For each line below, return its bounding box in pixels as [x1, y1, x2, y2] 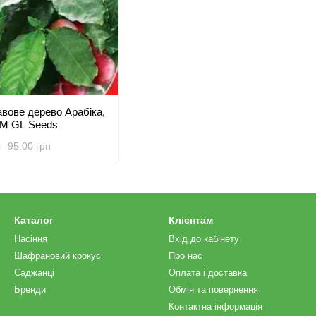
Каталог [14, 214, 54, 226]
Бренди [14, 284, 46, 295]
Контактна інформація [169, 301, 262, 312]
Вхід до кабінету [169, 233, 239, 244]
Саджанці [14, 267, 54, 278]
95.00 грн [8, 140, 51, 152]
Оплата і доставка [169, 267, 247, 278]
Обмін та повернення [169, 284, 258, 295]
